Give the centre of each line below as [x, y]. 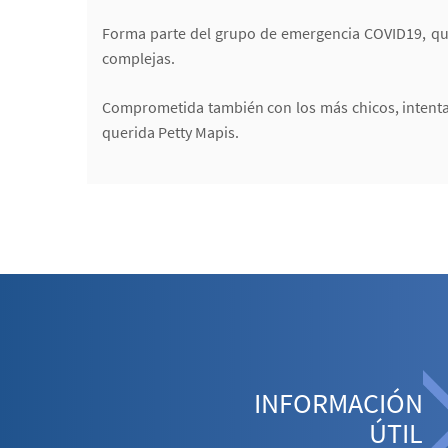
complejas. [138, 57]
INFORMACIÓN [338, 402]
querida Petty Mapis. [170, 131]
